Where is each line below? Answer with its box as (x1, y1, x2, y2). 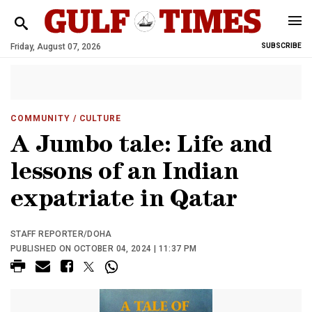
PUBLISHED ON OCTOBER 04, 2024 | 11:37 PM (10, 244, 197, 253)
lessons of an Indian (10, 162, 238, 187)
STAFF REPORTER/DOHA (10, 229, 112, 239)
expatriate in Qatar (10, 189, 237, 214)
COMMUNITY (10, 114, 70, 123)
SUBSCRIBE (261, 42, 302, 49)
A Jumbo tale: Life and (10, 135, 272, 159)
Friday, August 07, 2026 (10, 42, 101, 52)
